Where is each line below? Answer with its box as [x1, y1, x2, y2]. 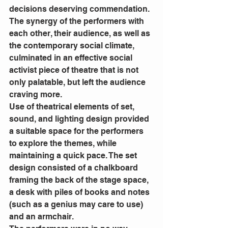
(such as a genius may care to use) [9, 199, 145, 210]
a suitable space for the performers [9, 126, 146, 136]
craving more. [9, 90, 64, 100]
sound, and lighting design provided [9, 114, 151, 124]
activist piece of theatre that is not [9, 65, 140, 75]
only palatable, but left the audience [9, 77, 148, 88]
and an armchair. [9, 212, 75, 222]
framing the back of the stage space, [9, 175, 151, 185]
